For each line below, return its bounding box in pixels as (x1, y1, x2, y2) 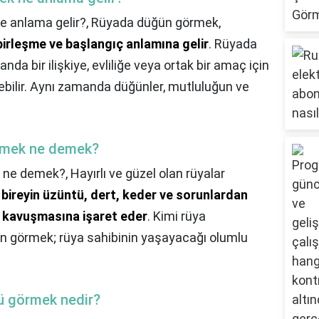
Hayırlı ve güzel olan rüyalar (70, 166, 225, 182)
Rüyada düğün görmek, (91, 15, 221, 31)
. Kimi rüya (147, 209, 206, 224)
